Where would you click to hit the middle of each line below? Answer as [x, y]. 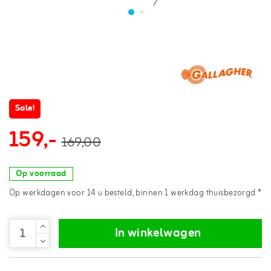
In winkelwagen [158, 233]
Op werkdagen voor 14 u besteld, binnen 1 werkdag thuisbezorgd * [135, 193]
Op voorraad [41, 174]
